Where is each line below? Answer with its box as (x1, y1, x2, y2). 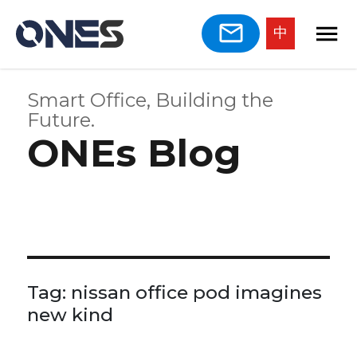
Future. (27, 108, 96, 131)
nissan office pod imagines (71, 280, 323, 304)
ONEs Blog (27, 129, 242, 176)
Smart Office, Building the (27, 88, 274, 112)
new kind (27, 303, 114, 326)
